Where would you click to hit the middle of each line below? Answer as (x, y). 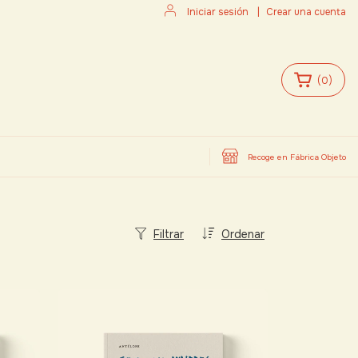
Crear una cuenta (306, 12)
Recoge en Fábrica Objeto (297, 157)
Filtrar (169, 234)
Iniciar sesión (218, 12)
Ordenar (243, 234)
